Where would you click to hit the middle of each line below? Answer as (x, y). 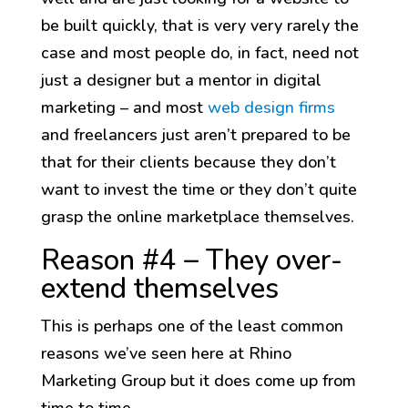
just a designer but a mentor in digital (181, 81)
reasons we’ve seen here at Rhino (166, 354)
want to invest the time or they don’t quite (199, 190)
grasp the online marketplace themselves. (197, 217)
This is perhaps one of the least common (192, 326)
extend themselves (159, 289)
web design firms (271, 108)
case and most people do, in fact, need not (199, 53)
